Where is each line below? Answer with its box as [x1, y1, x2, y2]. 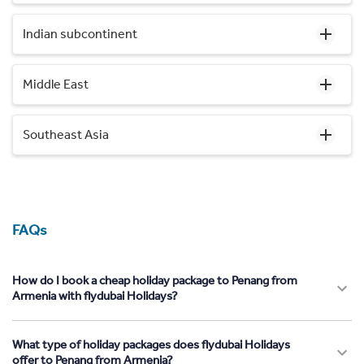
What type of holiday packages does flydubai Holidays [12, 336, 290, 352]
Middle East [23, 76, 89, 92]
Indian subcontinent [23, 25, 137, 41]
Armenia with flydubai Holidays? [12, 288, 178, 303]
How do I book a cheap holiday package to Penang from [12, 272, 297, 288]
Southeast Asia [23, 126, 109, 142]
